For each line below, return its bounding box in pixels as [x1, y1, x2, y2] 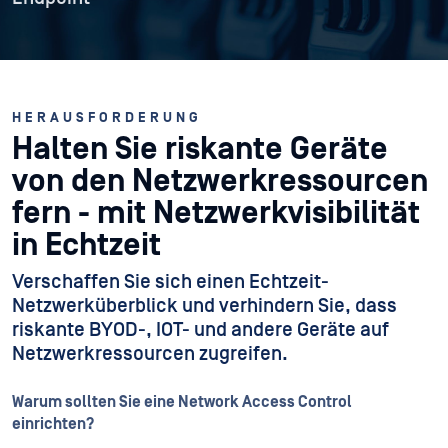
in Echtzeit [12, 227, 161, 264]
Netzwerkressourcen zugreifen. [12, 343, 288, 365]
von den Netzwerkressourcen [12, 163, 428, 200]
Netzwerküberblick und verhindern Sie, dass [12, 295, 397, 317]
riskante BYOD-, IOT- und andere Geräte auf [12, 319, 389, 341]
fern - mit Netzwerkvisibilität [12, 195, 420, 232]
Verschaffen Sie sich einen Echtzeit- [12, 271, 329, 293]
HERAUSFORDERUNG [12, 110, 202, 126]
